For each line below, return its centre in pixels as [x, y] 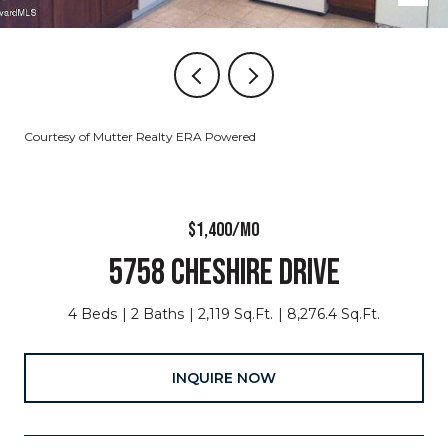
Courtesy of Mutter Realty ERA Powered [140, 136]
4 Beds [92, 314]
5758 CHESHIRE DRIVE [224, 273]
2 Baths [157, 314]
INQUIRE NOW [224, 377]
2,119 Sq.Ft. [235, 314]
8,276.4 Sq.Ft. [333, 314]
